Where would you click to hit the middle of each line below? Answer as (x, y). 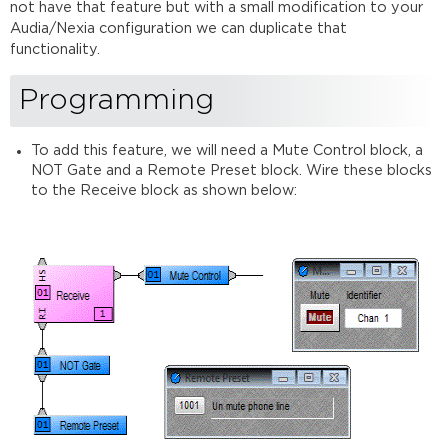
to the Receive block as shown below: (163, 190)
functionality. (57, 50)
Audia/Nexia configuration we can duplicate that (179, 29)
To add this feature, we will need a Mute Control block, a (226, 150)
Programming (117, 100)
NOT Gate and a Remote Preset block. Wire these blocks (231, 170)
